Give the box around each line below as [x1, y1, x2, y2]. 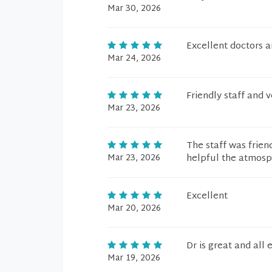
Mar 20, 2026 [107, 201, 161, 216]
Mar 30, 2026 [107, 1, 161, 16]
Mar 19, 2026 [107, 251, 160, 266]
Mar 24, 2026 [107, 51, 161, 66]
